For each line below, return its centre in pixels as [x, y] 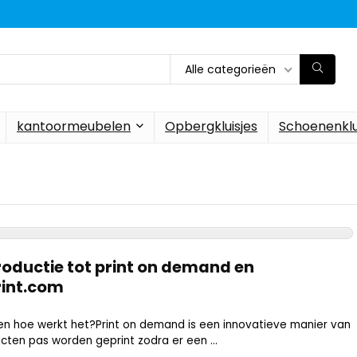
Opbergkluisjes [211, 126]
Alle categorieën [230, 70]
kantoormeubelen [74, 126]
